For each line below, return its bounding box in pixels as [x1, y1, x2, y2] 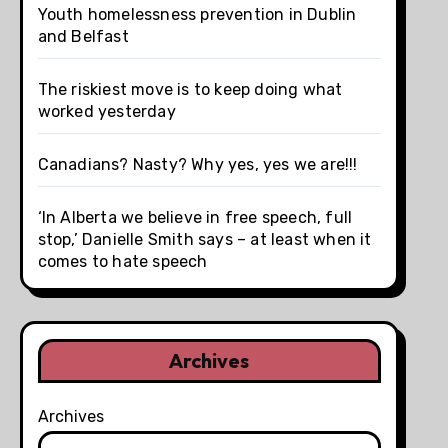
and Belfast [37, 26, 129, 46]
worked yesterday [37, 101, 176, 121]
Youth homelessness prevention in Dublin [37, 4, 357, 24]
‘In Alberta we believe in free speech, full [37, 207, 353, 227]
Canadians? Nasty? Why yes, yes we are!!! [37, 154, 358, 174]
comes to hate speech [37, 251, 208, 271]
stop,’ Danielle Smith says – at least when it [37, 229, 372, 249]
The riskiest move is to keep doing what [37, 79, 343, 99]
